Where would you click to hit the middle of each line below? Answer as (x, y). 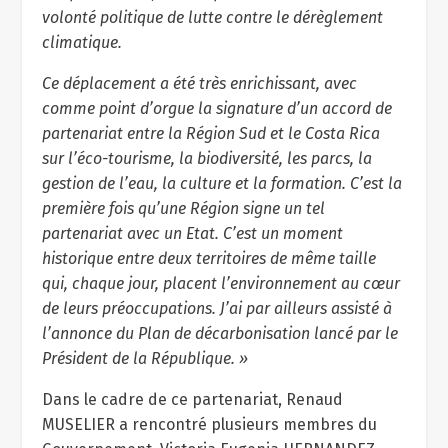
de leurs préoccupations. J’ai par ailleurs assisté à (217, 308)
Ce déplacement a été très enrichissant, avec (200, 83)
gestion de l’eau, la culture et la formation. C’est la (222, 183)
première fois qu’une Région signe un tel (184, 208)
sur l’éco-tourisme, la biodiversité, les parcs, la (207, 158)
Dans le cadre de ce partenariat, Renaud (193, 399)
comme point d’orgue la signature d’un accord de (217, 108)
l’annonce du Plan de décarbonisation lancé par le (220, 333)
